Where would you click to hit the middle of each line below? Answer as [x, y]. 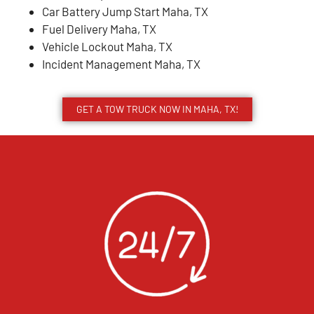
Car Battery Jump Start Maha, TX [125, 11]
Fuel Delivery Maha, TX [99, 28]
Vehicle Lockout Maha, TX [107, 46]
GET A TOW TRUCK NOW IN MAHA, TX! [157, 109]
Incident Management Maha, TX [121, 63]
